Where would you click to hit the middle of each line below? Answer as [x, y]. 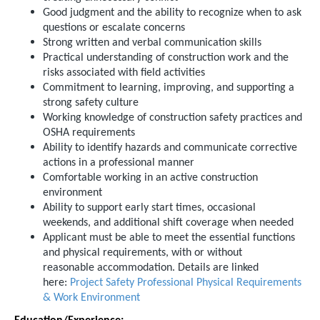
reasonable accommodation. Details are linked [151, 268]
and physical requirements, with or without [142, 253]
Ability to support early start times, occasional [149, 208]
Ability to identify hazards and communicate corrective [170, 148]
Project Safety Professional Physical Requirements [186, 283]
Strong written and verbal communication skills [152, 43]
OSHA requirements [89, 133]
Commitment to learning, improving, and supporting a [169, 88]
